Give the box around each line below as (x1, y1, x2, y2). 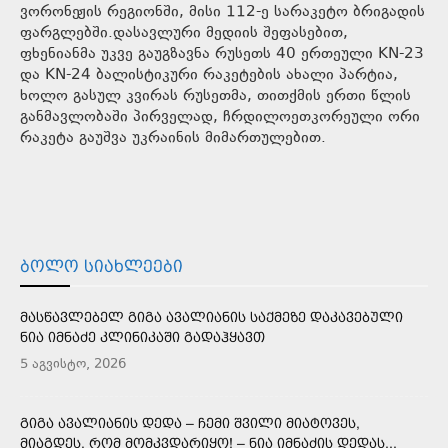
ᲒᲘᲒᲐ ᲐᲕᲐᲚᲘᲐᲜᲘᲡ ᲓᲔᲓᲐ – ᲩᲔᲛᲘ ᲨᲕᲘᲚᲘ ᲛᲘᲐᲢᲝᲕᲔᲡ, (20, 414, 360, 431)
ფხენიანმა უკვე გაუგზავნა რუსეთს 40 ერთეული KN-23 (20, 42, 424, 66)
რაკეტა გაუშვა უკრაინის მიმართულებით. (20, 126, 326, 150)
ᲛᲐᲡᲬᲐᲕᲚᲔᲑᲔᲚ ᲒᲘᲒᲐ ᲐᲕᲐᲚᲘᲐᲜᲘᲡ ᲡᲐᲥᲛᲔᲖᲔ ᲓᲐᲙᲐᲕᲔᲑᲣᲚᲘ (20, 308, 403, 325)
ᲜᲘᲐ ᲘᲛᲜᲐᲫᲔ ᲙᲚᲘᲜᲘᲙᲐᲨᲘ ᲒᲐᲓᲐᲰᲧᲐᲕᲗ (20, 328, 265, 345)
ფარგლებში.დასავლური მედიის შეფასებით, (20, 21, 348, 45)
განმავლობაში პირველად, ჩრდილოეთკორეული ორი (20, 105, 420, 129)
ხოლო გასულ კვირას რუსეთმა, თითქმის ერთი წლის (20, 84, 411, 108)
